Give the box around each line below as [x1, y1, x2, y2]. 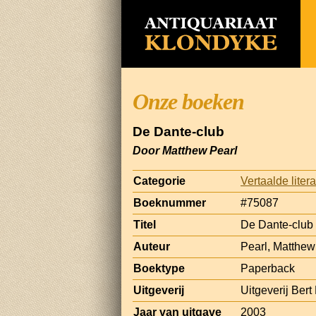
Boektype [133, 262, 185, 274]
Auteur [133, 240, 170, 253]
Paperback [241, 262, 295, 274]
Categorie [133, 174, 186, 187]
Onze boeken [133, 89, 244, 114]
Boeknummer [133, 196, 206, 209]
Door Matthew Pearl [133, 144, 237, 157]
